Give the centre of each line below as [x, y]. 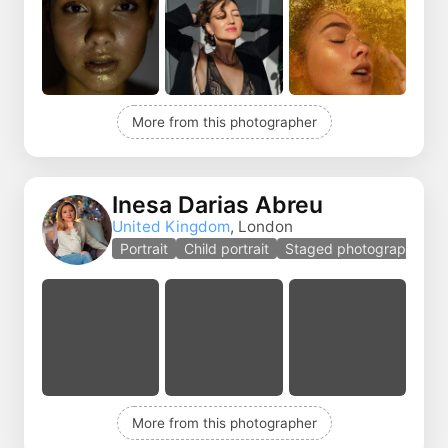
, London [261, 227]
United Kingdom [171, 227]
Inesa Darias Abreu [217, 205]
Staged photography [353, 249]
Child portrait [226, 249]
